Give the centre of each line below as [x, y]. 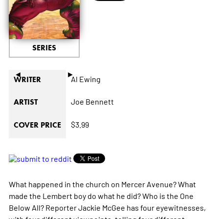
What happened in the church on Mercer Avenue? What [102, 184]
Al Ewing [86, 78]
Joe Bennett [92, 101]
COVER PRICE [37, 125]
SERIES [44, 47]
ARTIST [25, 102]
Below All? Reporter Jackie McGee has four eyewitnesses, [107, 207]
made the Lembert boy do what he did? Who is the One [101, 195]
